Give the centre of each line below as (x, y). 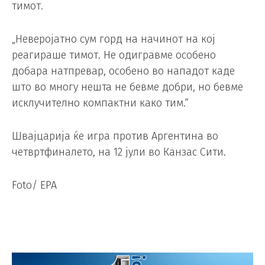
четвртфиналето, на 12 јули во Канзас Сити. (119, 152)
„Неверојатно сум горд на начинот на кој (114, 39)
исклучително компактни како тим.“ (100, 103)
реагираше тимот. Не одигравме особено (114, 55)
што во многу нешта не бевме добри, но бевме (127, 87)
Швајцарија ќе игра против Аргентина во (115, 136)
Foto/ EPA (34, 185)
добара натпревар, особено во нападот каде (123, 71)
